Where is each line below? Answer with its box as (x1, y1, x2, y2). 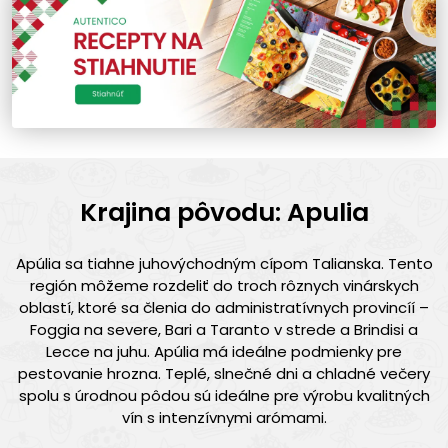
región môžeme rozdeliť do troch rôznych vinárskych (29, 275, 419, 297)
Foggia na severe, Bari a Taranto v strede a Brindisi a (30, 319, 418, 341)
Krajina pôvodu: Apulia (79, 195, 369, 231)
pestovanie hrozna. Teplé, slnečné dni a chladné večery (18, 363, 430, 385)
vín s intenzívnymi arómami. (121, 407, 327, 429)
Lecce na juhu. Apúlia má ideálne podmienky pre (46, 341, 402, 363)
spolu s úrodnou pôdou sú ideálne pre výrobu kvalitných (18, 385, 430, 407)
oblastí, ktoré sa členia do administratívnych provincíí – (19, 297, 429, 319)
